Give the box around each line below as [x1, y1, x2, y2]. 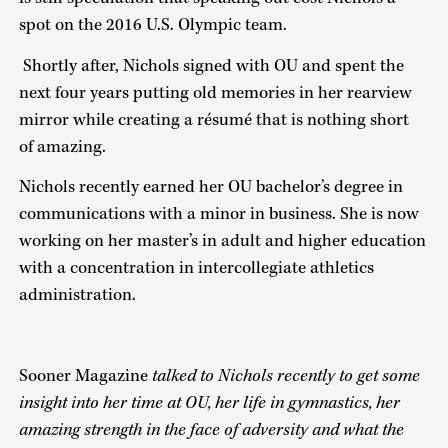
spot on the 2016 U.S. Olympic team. [18, 14, 287, 37]
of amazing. [18, 135, 106, 158]
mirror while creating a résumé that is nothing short [18, 108, 409, 131]
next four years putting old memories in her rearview [18, 81, 412, 104]
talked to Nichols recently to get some [151, 365, 420, 388]
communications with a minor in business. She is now [18, 203, 419, 226]
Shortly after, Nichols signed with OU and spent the [18, 54, 404, 77]
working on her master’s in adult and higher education [18, 230, 426, 253]
